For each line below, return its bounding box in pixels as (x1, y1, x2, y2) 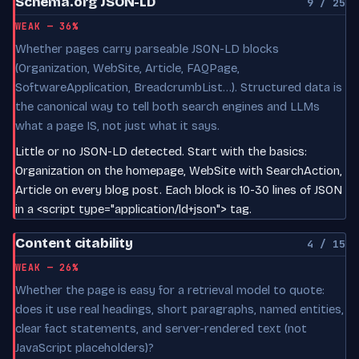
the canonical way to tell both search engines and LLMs (15, 99, 320, 114)
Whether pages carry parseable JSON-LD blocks (15, 41, 279, 56)
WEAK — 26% (15, 260, 79, 273)
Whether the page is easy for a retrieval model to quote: (15, 282, 325, 297)
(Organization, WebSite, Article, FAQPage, (15, 60, 240, 75)
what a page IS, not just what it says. (15, 118, 220, 133)
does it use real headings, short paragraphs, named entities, (15, 301, 344, 317)
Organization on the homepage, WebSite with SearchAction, (15, 163, 342, 178)
